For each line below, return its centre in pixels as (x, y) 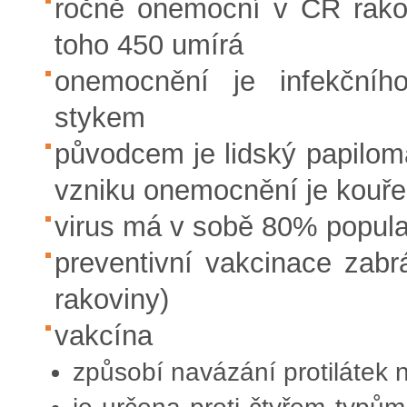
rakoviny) (112, 299)
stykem (100, 118)
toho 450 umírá (149, 45)
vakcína (104, 336)
